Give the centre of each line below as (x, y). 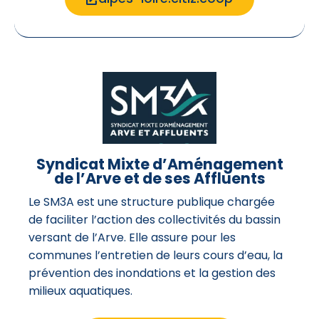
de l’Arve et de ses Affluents (159, 179)
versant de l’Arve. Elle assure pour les (132, 238)
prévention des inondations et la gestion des (152, 273)
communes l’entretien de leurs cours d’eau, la (156, 256)
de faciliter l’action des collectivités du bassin (155, 220)
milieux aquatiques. (80, 291)
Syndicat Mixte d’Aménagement (159, 164)
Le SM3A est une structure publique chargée (152, 202)
